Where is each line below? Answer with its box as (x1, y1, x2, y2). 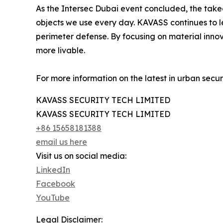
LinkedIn (36, 165, 70, 175)
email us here (36, 137, 87, 147)
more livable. (36, 45, 85, 56)
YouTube (36, 193, 70, 203)
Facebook (36, 179, 75, 189)
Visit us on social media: (36, 151, 126, 161)
